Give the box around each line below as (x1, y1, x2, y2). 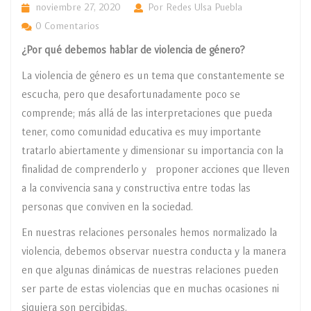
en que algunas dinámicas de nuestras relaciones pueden (22, 265, 278, 276)
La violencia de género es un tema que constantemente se (22, 71, 285, 82)
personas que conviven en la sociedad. (22, 202, 193, 213)
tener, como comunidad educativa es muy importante (22, 127, 261, 138)
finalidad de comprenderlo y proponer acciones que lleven (22, 165, 289, 176)
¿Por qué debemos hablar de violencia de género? (22, 45, 244, 56)
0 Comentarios (35, 21, 99, 31)
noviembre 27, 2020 (35, 2, 121, 12)
